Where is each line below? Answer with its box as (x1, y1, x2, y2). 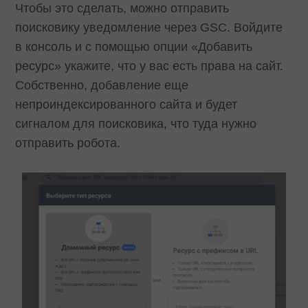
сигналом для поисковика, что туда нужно (15, 117, 257, 131)
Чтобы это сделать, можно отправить (15, 1, 230, 16)
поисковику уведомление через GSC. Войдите (15, 21, 283, 35)
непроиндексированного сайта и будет (15, 98, 238, 112)
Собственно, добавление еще (15, 78, 189, 93)
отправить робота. (15, 136, 124, 151)
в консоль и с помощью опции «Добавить (15, 40, 253, 54)
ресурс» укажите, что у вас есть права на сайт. (15, 59, 284, 74)
